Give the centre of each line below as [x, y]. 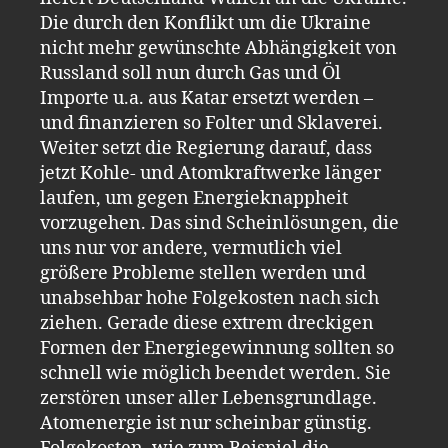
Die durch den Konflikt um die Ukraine [205, 23]
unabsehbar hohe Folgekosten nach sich [209, 298]
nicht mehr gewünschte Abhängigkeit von [218, 48]
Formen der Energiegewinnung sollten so [217, 348]
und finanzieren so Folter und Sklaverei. [211, 123]
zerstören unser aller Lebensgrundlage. [208, 398]
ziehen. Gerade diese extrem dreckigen [207, 323]
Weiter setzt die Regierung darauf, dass [206, 148]
